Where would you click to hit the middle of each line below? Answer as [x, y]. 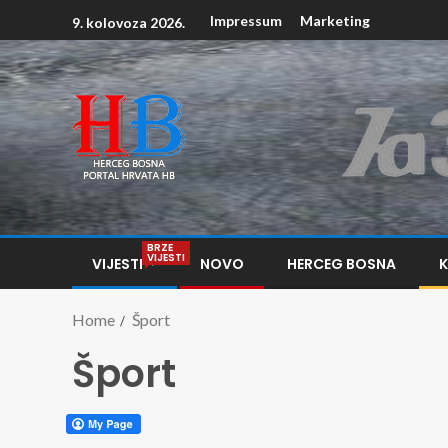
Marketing [335, 21]
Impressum [246, 21]
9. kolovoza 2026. [128, 22]
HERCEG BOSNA [341, 264]
